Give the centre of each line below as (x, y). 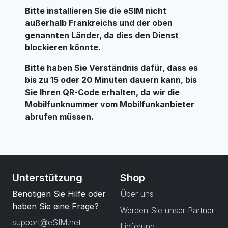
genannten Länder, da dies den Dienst (102, 35)
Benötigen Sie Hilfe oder (59, 194)
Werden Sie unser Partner (167, 210)
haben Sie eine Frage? (55, 206)
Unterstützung (47, 178)
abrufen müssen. (59, 117)
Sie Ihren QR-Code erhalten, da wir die (102, 92)
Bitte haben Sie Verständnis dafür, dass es (111, 68)
